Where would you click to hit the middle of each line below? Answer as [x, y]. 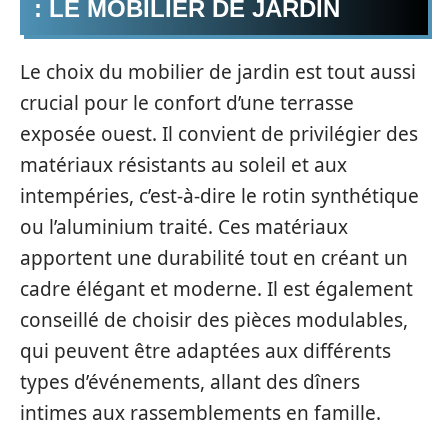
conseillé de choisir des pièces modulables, [214, 320]
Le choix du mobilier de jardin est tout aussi [218, 72]
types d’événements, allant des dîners [190, 382]
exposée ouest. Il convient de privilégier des [219, 134]
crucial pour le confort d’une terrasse [187, 103]
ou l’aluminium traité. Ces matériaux [184, 227]
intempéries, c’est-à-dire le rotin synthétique [219, 196]
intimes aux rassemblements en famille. [200, 413]
